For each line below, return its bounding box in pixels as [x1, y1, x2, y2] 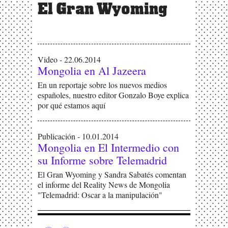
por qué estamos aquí [38, 100, 105, 110]
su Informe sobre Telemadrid [38, 153, 167, 167]
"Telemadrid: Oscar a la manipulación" [38, 189, 162, 200]
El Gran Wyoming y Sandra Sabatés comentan [38, 169, 186, 180]
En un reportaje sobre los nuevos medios [38, 79, 167, 90]
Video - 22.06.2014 [38, 54, 101, 65]
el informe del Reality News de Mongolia [38, 179, 170, 190]
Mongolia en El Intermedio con [38, 140, 179, 155]
